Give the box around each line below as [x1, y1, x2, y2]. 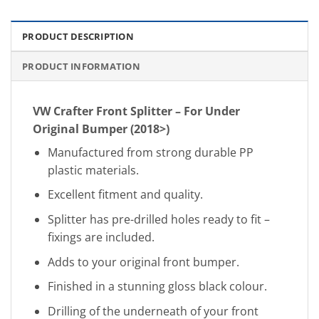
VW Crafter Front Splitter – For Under [33, 103, 240, 119]
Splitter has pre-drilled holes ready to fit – [47, 211, 270, 227]
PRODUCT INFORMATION [22, 59, 140, 73]
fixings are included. [47, 229, 155, 245]
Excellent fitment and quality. [47, 187, 203, 203]
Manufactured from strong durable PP [47, 144, 253, 160]
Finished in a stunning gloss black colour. [47, 278, 267, 295]
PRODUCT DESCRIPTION [22, 29, 134, 43]
